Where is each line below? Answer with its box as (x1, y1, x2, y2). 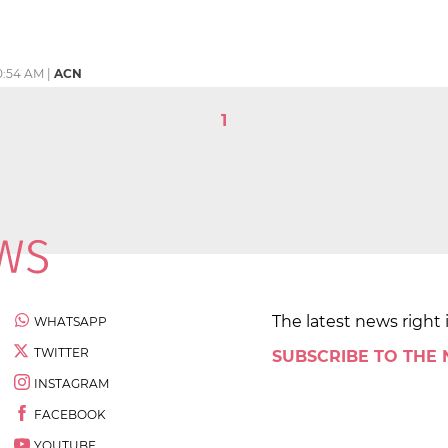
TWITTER (34, 344, 89, 360)
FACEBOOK (34, 406, 106, 422)
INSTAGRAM (34, 375, 109, 391)
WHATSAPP (34, 313, 107, 329)
